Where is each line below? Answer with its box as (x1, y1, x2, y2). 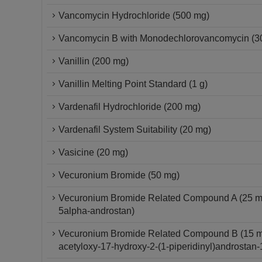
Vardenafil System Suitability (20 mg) (58, 125, 211, 135)
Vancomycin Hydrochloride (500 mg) (58, 11, 209, 20)
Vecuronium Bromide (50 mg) (58, 170, 180, 180)
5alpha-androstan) (58, 206, 135, 216)
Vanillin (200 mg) (58, 56, 129, 66)
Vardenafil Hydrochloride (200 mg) (58, 102, 201, 112)
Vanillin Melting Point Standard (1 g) (58, 79, 208, 89)
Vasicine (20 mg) (58, 147, 128, 157)
